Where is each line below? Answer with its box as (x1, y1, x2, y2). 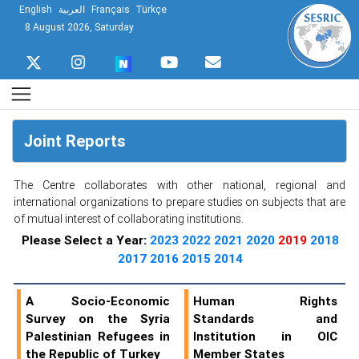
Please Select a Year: (21, 231, 150, 248)
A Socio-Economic (26, 292, 170, 309)
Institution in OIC (193, 328, 337, 344)
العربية (58, 3, 85, 15)
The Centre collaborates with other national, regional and (14, 177, 345, 192)
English (18, 3, 52, 15)
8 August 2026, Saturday (24, 21, 134, 33)
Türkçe (135, 3, 167, 15)
